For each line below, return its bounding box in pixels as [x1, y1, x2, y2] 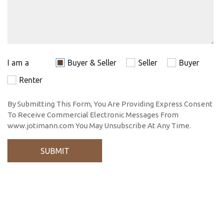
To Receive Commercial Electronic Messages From [7, 110, 179, 119]
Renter [19, 75, 42, 84]
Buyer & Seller [68, 58, 116, 67]
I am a [7, 58, 29, 67]
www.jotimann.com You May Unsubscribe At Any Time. [7, 121, 191, 130]
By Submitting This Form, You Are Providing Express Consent [7, 100, 213, 108]
